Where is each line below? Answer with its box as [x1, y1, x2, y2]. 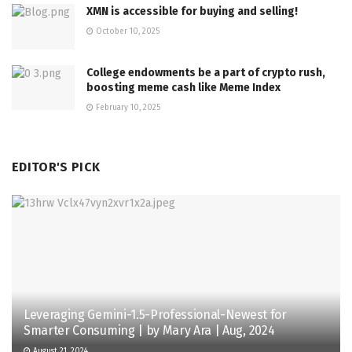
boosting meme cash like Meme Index [86, 80, 280, 94]
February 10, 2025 [93, 102, 160, 112]
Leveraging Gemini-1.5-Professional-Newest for [24, 306, 287, 322]
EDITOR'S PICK [12, 159, 101, 174]
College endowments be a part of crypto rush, [86, 65, 325, 79]
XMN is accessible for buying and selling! [86, 5, 298, 19]
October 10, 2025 [93, 27, 159, 37]
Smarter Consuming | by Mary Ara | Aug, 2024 [24, 322, 275, 338]
